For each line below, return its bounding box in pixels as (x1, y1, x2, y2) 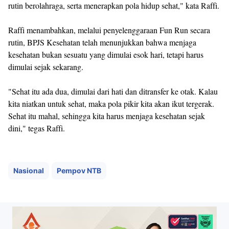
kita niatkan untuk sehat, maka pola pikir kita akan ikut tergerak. (8, 98, 214, 109)
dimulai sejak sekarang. (8, 61, 83, 72)
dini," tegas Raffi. (8, 122, 65, 133)
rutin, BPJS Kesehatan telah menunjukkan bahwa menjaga (8, 36, 196, 48)
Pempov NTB (57, 166, 101, 175)
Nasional (13, 166, 44, 175)
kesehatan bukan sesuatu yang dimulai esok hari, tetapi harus (8, 49, 203, 60)
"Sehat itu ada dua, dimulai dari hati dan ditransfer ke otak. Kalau (8, 85, 218, 97)
